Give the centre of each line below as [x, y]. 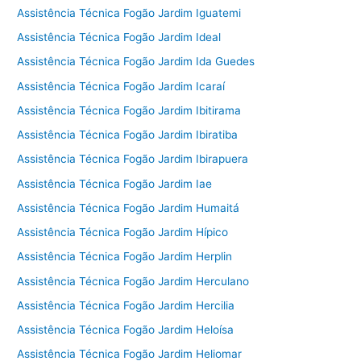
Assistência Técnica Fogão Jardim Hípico [123, 232]
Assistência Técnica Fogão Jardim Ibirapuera [133, 159]
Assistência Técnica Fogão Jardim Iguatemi [129, 12]
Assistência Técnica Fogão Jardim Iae [115, 183]
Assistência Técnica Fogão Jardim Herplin [125, 257]
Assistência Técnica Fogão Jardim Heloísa [126, 330]
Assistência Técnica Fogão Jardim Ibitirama [129, 110]
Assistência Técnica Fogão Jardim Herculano [133, 281]
